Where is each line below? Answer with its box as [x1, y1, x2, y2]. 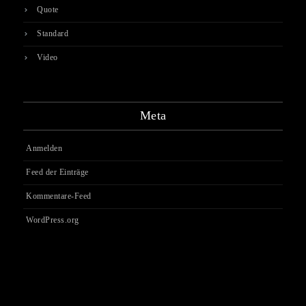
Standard [37, 29, 68, 38]
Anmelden [26, 143, 62, 153]
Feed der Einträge [26, 167, 89, 177]
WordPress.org [26, 215, 79, 225]
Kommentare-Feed [26, 191, 92, 201]
